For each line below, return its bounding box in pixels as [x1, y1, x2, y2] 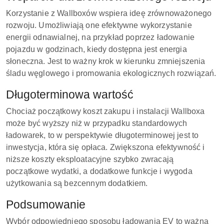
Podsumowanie [6, 197, 85, 211]
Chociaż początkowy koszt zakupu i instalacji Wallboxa [6, 106, 205, 115]
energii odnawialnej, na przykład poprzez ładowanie [6, 32, 195, 41]
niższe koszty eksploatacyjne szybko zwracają [6, 154, 174, 163]
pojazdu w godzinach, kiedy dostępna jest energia [6, 44, 187, 53]
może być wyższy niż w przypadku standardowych [6, 118, 187, 127]
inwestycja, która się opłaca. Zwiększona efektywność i [6, 142, 205, 151]
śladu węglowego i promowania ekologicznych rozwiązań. [6, 68, 216, 77]
